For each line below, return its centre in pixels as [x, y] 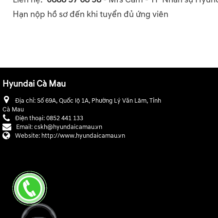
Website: [28, 136]
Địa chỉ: [26, 101]
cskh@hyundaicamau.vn [68, 127]
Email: [25, 127]
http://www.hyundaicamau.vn [83, 136]
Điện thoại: [31, 118]
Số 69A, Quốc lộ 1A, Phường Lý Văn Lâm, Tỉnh [99, 101]
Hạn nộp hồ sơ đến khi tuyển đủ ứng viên [91, 15]
